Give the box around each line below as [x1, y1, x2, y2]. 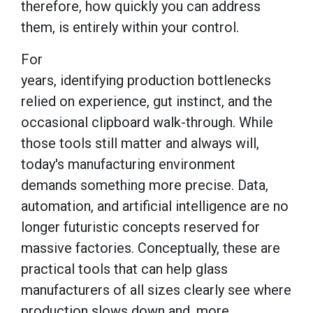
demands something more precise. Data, [21, 176, 268, 194]
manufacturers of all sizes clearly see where [21, 281, 291, 298]
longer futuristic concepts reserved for [21, 218, 260, 235]
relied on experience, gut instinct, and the [21, 92, 272, 110]
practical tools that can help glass [21, 260, 228, 277]
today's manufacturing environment [21, 155, 235, 173]
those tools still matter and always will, [21, 134, 259, 152]
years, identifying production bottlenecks [21, 71, 271, 89]
